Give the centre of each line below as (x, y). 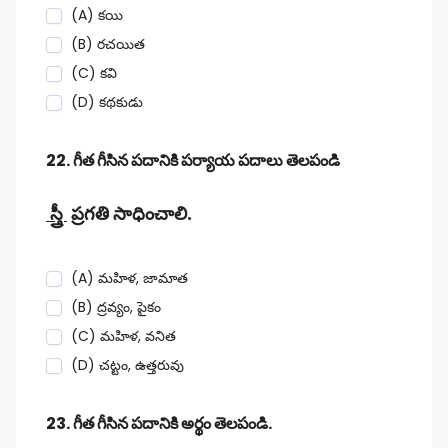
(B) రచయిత (108, 44)
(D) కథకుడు (107, 102)
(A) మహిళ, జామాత (129, 278)
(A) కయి (97, 15)
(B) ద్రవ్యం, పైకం (116, 307)
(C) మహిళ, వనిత (123, 336)
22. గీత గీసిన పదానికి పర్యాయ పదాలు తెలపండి (193, 160)
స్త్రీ (56, 213)
